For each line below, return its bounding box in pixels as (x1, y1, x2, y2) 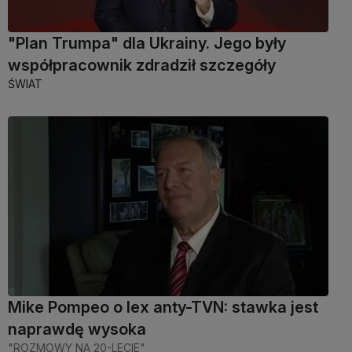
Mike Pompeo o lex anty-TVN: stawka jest (8, 297, 318, 317)
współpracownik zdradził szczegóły (8, 56, 276, 75)
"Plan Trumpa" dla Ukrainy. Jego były (8, 34, 286, 53)
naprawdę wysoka (8, 319, 146, 339)
